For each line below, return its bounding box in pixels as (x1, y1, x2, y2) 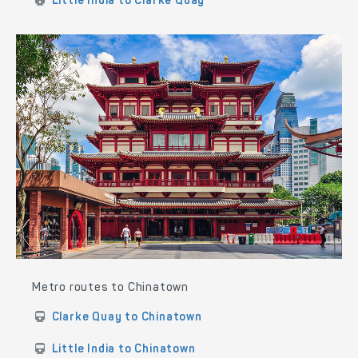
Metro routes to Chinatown (32, 282, 189, 294)
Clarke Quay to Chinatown (51, 312, 202, 324)
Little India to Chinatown (51, 344, 196, 356)
